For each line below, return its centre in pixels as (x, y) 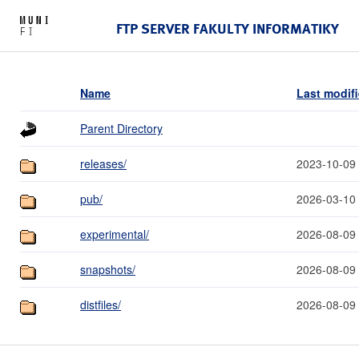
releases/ (103, 163)
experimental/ (115, 234)
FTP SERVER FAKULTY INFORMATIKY (228, 28)
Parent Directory (121, 128)
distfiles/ (101, 304)
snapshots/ (108, 269)
